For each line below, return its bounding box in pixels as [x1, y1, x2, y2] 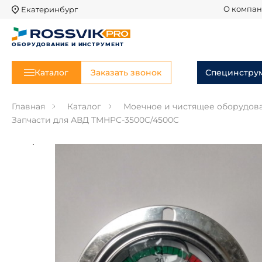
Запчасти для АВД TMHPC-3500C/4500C [12, 115, 179, 125]
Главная [12, 101, 45, 112]
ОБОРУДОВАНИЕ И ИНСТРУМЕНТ [12, 41, 124, 47]
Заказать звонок [91, 67, 161, 78]
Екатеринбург [21, 4, 78, 14]
